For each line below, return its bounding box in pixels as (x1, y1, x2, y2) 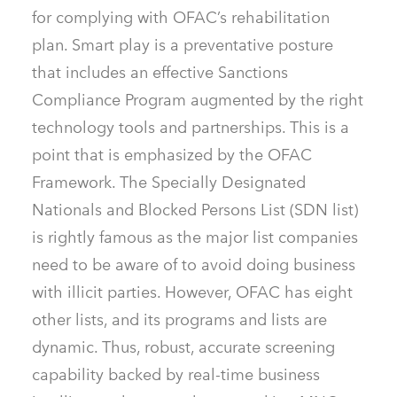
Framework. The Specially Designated (32, 172, 306, 193)
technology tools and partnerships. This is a (32, 117, 349, 138)
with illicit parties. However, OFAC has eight (32, 282, 353, 303)
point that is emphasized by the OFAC (32, 144, 312, 166)
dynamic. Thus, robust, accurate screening (32, 337, 335, 358)
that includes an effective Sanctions (32, 62, 288, 83)
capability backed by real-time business (32, 364, 320, 385)
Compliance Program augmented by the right (32, 90, 363, 111)
